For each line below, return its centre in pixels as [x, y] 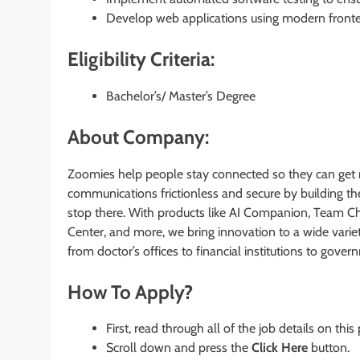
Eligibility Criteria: [141, 59]
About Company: [138, 137]
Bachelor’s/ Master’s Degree [181, 96]
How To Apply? [130, 292]
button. [329, 348]
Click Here [280, 348]
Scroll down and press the [179, 348]
